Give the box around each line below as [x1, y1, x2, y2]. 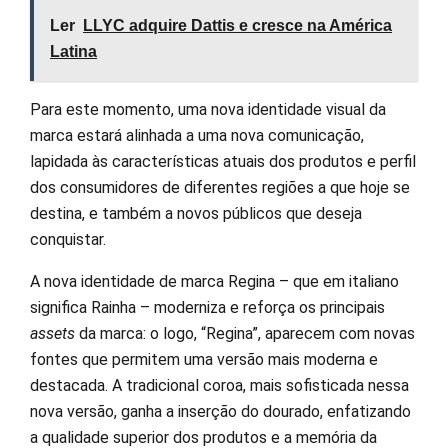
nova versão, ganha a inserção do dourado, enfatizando [30, 402, 411, 422]
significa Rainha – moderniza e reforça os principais [30, 298, 385, 318]
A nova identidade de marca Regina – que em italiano [30, 272, 399, 292]
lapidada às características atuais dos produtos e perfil [30, 152, 416, 172]
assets [30, 324, 75, 344]
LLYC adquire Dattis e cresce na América [83, 17, 392, 35]
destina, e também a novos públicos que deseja [30, 204, 362, 224]
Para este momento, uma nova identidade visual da [30, 100, 386, 120]
